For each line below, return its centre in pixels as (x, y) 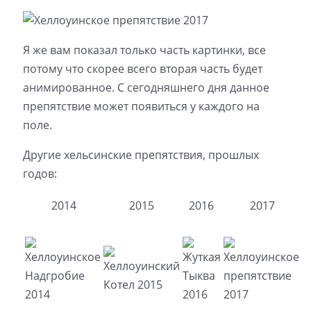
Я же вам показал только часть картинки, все (144, 50)
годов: (40, 173)
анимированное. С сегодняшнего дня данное (146, 87)
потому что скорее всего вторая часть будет (142, 68)
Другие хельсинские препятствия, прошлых (141, 154)
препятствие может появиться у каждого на (141, 106)
